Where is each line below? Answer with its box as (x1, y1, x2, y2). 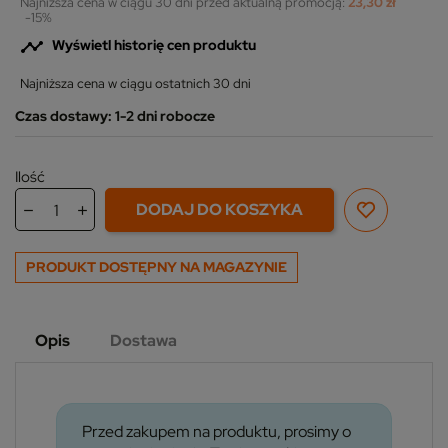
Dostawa (110, 329, 177, 351)
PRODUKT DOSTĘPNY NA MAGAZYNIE (26, 257, 287, 276)
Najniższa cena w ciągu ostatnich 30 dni (20, 73, 251, 92)
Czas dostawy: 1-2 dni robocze (15, 106, 215, 125)
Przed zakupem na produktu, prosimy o (82, 420, 351, 442)
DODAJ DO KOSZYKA (136, 198, 303, 220)
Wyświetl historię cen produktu (52, 36, 256, 55)
